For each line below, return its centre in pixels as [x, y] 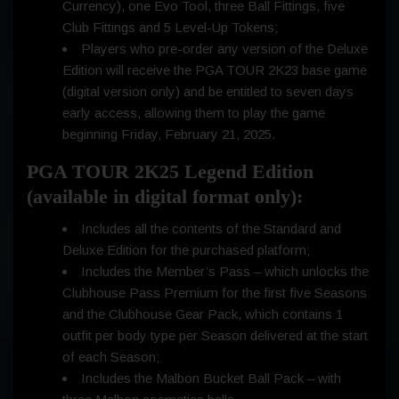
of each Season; [111, 357]
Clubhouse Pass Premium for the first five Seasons [215, 293]
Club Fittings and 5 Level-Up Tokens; [170, 28]
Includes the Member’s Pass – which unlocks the [225, 272]
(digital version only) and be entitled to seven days [208, 92]
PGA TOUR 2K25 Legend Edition [170, 172]
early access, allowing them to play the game [194, 113]
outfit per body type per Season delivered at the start [215, 336]
